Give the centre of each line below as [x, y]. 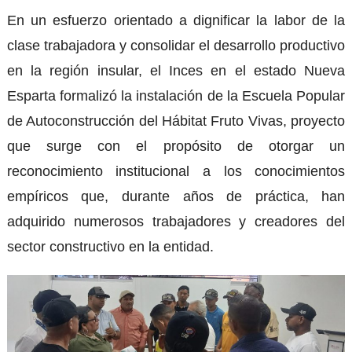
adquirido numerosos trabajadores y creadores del [176, 222]
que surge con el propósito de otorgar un [176, 147]
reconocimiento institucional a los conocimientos [176, 172]
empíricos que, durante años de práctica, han [176, 197]
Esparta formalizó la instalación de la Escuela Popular [176, 96]
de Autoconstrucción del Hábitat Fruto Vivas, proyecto [176, 121]
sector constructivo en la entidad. [110, 247]
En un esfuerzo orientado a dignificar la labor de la [176, 21]
